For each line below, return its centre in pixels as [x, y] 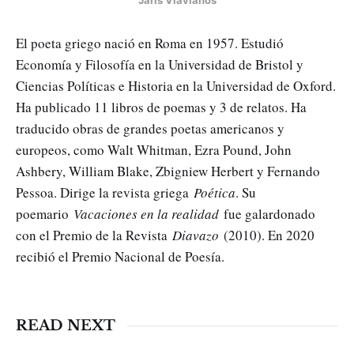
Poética [215, 192]
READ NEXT [66, 326]
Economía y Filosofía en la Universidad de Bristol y [160, 64]
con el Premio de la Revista [94, 235]
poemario [45, 214]
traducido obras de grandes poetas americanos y [150, 128]
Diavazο [196, 235]
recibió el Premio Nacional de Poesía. [120, 256]
